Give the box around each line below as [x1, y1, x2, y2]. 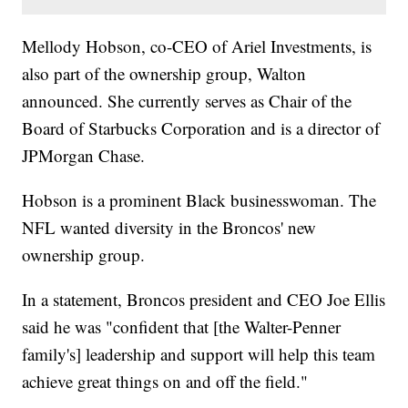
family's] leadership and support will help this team [22, 342, 376, 365]
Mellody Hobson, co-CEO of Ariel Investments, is [22, 34, 372, 57]
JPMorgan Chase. [22, 143, 146, 167]
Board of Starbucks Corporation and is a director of [22, 116, 381, 139]
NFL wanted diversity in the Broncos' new [22, 215, 317, 239]
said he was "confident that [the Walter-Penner [22, 314, 342, 338]
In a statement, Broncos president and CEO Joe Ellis [22, 287, 386, 311]
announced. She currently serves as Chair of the [22, 88, 352, 112]
